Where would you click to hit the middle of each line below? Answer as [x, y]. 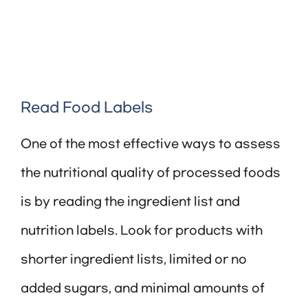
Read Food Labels [87, 108]
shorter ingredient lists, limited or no [134, 260]
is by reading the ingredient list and [130, 202]
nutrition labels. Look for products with [142, 231]
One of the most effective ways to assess [151, 145]
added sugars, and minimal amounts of [143, 289]
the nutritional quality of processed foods [151, 174]
